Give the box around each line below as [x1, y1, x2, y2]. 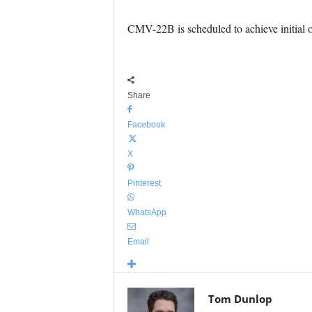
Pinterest [127, 178, 161, 188]
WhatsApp [127, 208, 166, 217]
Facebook [127, 120, 165, 130]
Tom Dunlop [208, 292, 272, 306]
